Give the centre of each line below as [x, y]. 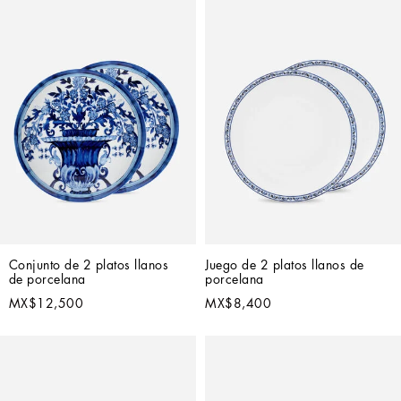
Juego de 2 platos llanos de [285, 265]
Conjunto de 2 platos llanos [88, 265]
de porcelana [47, 280]
